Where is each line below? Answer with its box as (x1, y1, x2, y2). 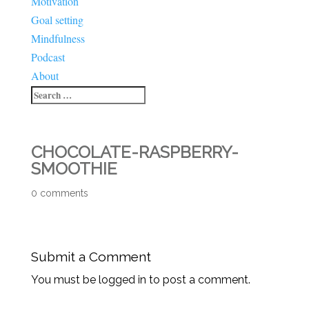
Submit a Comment (30, 248, 151, 264)
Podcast (30, 49, 65, 64)
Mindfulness (30, 30, 85, 46)
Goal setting (30, 12, 83, 27)
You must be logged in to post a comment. (30, 272, 250, 286)
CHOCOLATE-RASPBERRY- (30, 141, 239, 162)
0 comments (30, 187, 88, 199)
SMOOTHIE (30, 158, 117, 179)
